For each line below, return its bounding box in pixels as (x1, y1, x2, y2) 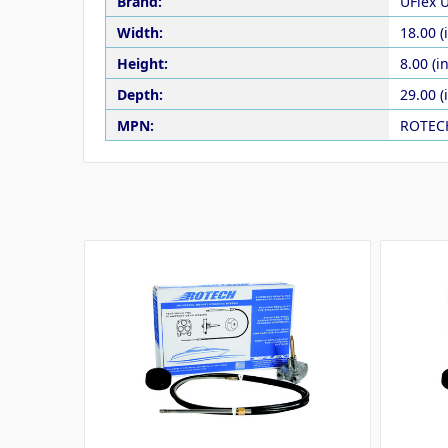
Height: (116, 53, 168, 73)
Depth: (116, 84, 163, 104)
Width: (116, 22, 163, 42)
